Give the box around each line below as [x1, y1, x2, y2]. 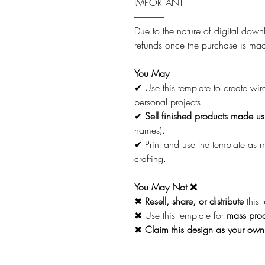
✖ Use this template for [134, 209, 227, 222]
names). [134, 124, 171, 137]
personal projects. [134, 95, 209, 108]
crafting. [134, 152, 172, 165]
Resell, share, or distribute [145, 195, 244, 208]
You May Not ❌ [134, 180, 203, 193]
